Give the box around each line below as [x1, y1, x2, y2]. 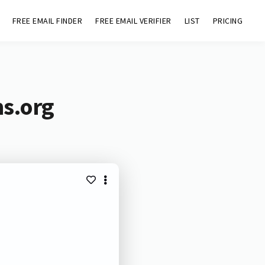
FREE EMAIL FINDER [12, 15, 83, 26]
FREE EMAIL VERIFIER [95, 15, 172, 26]
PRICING [212, 15, 243, 26]
